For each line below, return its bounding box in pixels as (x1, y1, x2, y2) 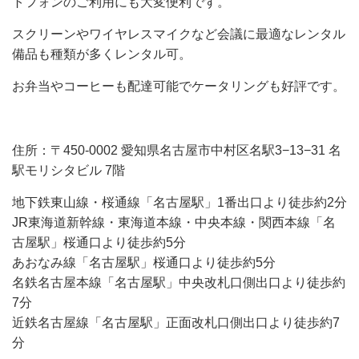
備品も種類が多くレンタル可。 (12, 47, 192, 62)
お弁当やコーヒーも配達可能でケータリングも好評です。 (12, 79, 345, 94)
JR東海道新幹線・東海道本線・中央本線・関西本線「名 (12, 216, 336, 230)
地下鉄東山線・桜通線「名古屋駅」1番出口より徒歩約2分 (12, 196, 347, 210)
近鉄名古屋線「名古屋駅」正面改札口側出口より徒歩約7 (12, 316, 340, 330)
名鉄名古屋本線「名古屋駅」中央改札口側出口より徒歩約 (12, 276, 345, 290)
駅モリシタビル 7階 (12, 163, 125, 178)
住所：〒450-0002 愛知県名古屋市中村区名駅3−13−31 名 (12, 143, 341, 158)
